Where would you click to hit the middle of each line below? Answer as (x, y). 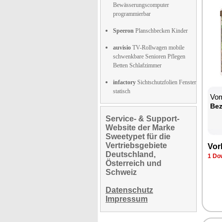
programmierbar (132, 14)
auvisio (122, 47)
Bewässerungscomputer (141, 5)
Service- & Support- (142, 118)
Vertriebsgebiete (136, 145)
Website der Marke (140, 127)
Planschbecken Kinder (161, 30)
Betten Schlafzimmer (137, 65)
